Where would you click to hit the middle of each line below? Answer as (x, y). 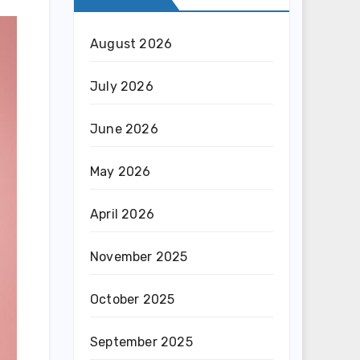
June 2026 (124, 129)
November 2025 (139, 257)
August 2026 (131, 44)
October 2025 (133, 299)
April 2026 (122, 214)
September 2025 (141, 342)
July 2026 (122, 86)
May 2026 (121, 172)
